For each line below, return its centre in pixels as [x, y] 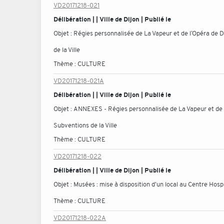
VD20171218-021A [79, 81]
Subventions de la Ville [85, 125]
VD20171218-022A [80, 218]
